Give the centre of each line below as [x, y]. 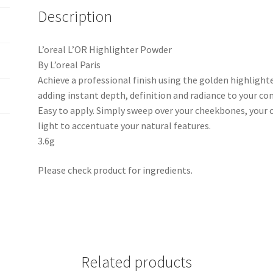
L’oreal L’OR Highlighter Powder [105, 49]
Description [75, 17]
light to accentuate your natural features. [125, 125]
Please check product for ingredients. [115, 170]
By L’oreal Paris [69, 64]
